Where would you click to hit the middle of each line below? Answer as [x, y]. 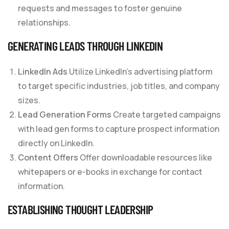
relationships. [44, 22]
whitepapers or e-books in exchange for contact [110, 171]
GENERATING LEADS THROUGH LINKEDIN [85, 45]
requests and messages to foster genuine [100, 8]
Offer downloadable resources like [145, 157]
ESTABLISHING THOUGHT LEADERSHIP [81, 209]
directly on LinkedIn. [56, 143]
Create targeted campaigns [166, 114]
